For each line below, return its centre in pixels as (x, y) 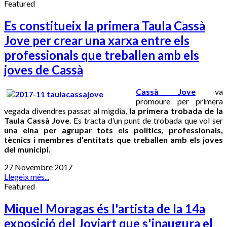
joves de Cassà (44, 69)
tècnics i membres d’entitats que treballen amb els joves (113, 140)
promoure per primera (179, 101)
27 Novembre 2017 (38, 167)
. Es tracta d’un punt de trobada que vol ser (146, 121)
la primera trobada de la (176, 111)
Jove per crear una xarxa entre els (97, 40)
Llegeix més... (27, 177)
